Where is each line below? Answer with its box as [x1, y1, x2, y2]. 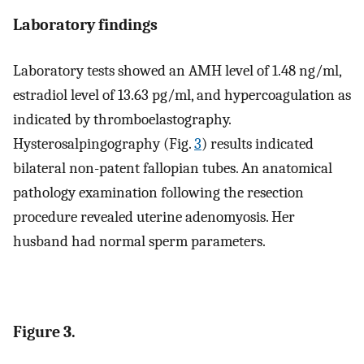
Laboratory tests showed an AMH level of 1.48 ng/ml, [13, 62, 341, 80]
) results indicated [201, 135, 314, 154]
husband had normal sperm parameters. [13, 232, 266, 251]
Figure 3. [13, 323, 76, 342]
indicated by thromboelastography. [13, 110, 231, 129]
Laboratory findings [13, 15, 158, 34]
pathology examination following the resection [13, 184, 304, 202]
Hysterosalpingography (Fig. [13, 135, 194, 154]
